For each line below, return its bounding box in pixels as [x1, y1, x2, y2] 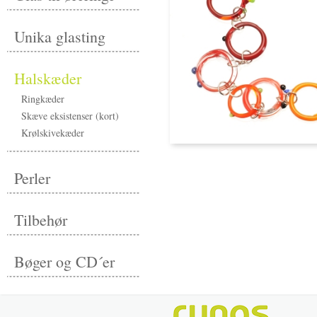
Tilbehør [14, 209, 67, 230]
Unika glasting [14, 26, 105, 47]
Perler [14, 168, 50, 188]
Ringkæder [21, 92, 64, 105]
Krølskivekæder [21, 126, 84, 139]
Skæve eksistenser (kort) [21, 109, 119, 122]
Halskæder [14, 68, 81, 88]
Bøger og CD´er [14, 251, 115, 272]
